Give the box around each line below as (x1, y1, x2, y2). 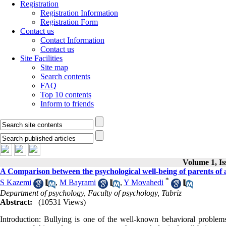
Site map (40, 63, 68, 72)
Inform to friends (40, 99, 94, 108)
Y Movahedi (124, 178, 163, 187)
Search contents (40, 72, 90, 81)
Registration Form (40, 18, 98, 26)
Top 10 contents (40, 90, 91, 99)
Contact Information (40, 36, 104, 44)
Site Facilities (20, 54, 63, 63)
